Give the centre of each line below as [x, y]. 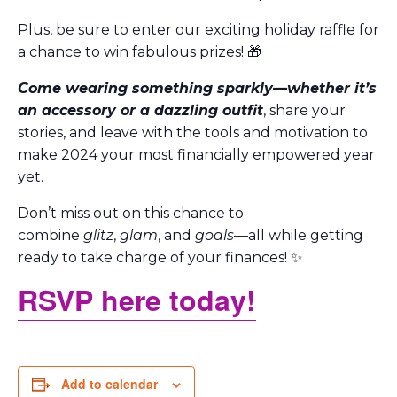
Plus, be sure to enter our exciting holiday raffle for [198, 29]
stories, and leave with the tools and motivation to [193, 132]
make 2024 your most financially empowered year [196, 154]
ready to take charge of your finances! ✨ [160, 257]
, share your [304, 110]
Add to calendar [109, 383]
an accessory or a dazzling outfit [140, 110]
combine [51, 235]
